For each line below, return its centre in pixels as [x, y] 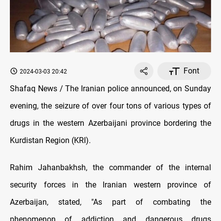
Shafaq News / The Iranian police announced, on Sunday [110, 89]
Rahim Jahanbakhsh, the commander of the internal [110, 168]
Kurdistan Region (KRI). [50, 141]
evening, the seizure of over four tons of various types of [110, 106]
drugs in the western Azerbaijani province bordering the [110, 123]
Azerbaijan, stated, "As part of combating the [110, 202]
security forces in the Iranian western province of [110, 185]
